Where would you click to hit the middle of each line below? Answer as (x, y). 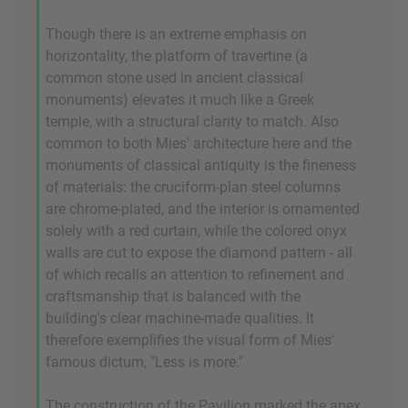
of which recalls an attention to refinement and (195, 275)
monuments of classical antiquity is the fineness (201, 166)
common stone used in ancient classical (174, 78)
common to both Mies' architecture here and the (199, 144)
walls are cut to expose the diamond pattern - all (199, 253)
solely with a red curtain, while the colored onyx (196, 231)
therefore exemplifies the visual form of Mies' (190, 341)
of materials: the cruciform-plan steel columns (193, 188)
